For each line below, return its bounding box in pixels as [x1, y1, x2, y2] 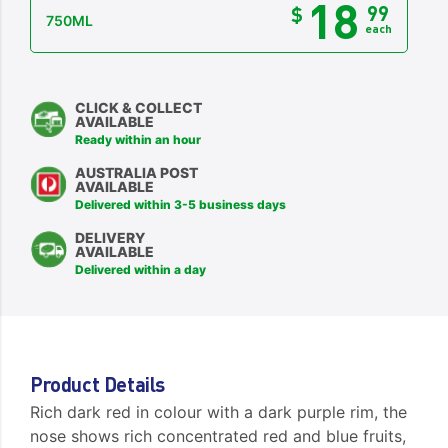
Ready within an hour [75, 132, 202, 147]
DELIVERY [75, 229, 145, 246]
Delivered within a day [75, 262, 207, 277]
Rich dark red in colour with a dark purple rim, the [30, 402, 408, 422]
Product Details [30, 371, 166, 397]
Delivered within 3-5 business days [75, 197, 287, 212]
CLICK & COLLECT [75, 99, 203, 116]
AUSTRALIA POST [75, 164, 199, 181]
